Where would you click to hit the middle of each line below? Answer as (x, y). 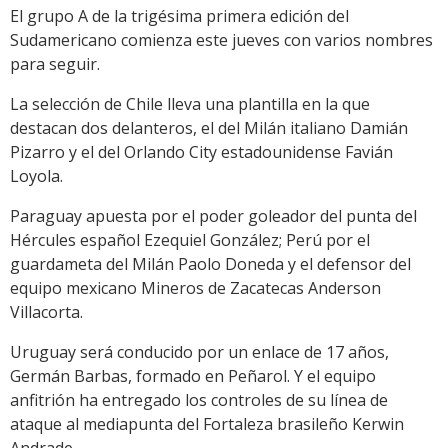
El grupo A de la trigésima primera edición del (179, 16)
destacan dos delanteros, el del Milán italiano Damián (209, 128)
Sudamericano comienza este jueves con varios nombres (221, 40)
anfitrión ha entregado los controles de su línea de (199, 400)
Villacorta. (46, 312)
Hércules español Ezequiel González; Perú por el (190, 240)
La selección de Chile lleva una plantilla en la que (190, 104)
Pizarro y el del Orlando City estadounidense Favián (201, 152)
